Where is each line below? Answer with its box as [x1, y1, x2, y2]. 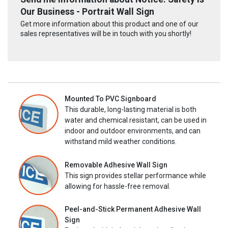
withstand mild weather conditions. [65, 137, 177, 146]
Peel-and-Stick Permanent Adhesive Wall [65, 205, 201, 214]
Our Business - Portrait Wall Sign [20, 6, 154, 17]
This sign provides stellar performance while [65, 171, 206, 180]
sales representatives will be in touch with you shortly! [20, 30, 191, 38]
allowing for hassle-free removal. [65, 182, 170, 190]
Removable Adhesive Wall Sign [65, 160, 167, 169]
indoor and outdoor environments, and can [65, 127, 201, 135]
